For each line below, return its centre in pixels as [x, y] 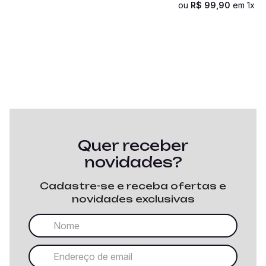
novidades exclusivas [133, 199]
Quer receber [133, 145]
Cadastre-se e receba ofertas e [133, 186]
